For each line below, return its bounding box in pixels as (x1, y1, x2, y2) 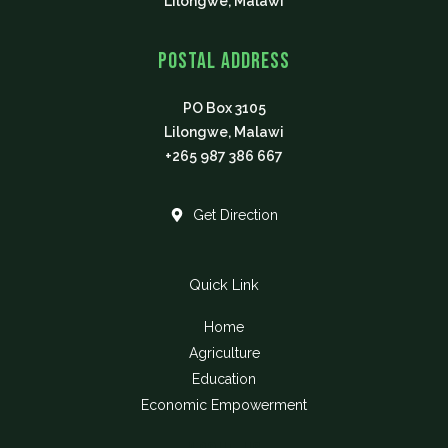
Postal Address (158, 48, 290, 75)
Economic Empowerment (141, 397, 307, 413)
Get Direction (192, 207, 278, 223)
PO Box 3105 (182, 100, 266, 116)
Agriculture (188, 345, 260, 361)
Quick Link (189, 276, 259, 293)
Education (192, 371, 256, 387)
